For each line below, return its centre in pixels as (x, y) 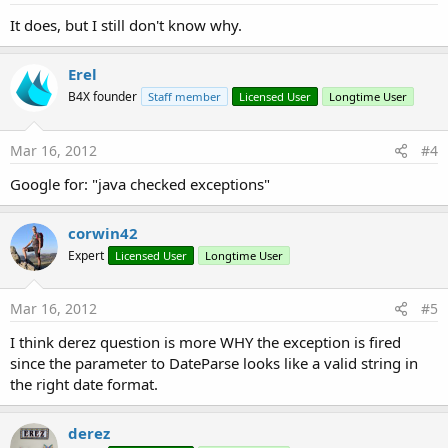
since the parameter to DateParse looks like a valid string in (214, 363)
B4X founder (102, 96)
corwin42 (103, 232)
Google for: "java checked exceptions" (140, 183)
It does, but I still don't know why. (126, 25)
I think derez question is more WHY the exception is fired (205, 342)
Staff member (184, 96)
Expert (86, 255)
